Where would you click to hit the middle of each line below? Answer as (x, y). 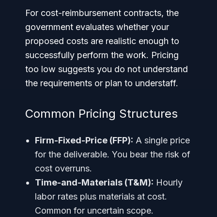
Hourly (168, 182)
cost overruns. (63, 168)
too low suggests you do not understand (107, 69)
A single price (162, 140)
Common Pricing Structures (101, 113)
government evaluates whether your (97, 27)
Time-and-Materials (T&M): (94, 182)
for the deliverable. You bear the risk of (113, 154)
